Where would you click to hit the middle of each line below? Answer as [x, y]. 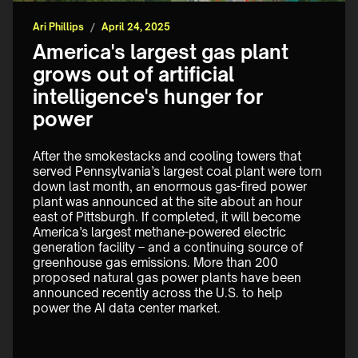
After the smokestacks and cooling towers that [169, 157]
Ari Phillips [58, 27]
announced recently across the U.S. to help [159, 293]
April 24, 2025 [136, 27]
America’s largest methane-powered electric [161, 233]
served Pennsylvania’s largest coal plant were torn [179, 172]
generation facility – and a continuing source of [169, 248]
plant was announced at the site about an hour [169, 202]
